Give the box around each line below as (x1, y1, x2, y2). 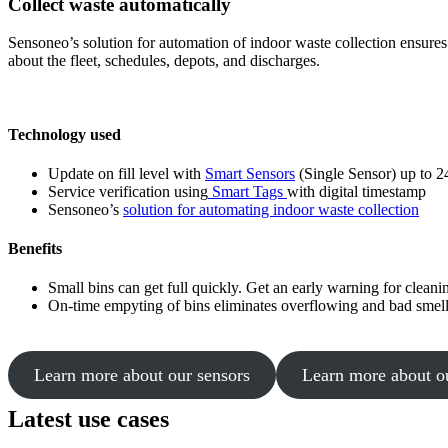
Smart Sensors (205, 164, 295, 182)
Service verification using (48, 182, 208, 200)
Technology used (8, 125, 121, 143)
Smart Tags (208, 182, 287, 200)
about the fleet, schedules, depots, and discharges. (8, 52, 320, 70)
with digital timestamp (287, 182, 426, 200)
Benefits (8, 240, 62, 258)
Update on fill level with (48, 164, 205, 182)
